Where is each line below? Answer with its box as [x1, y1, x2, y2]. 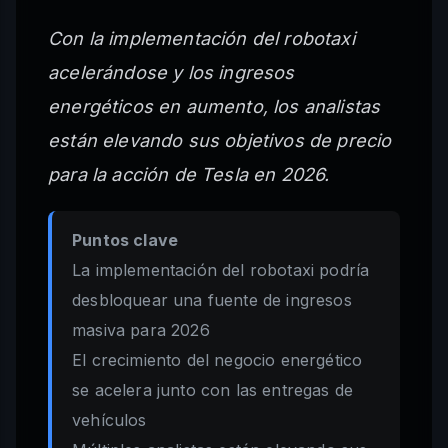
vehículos [72, 410, 147, 431]
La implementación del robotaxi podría [72, 260, 370, 281]
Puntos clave [72, 230, 179, 251]
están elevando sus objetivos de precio [48, 129, 392, 152]
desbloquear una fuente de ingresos [72, 290, 352, 311]
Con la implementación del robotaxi [48, 27, 355, 50]
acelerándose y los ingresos [48, 61, 295, 84]
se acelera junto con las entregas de [72, 380, 354, 401]
